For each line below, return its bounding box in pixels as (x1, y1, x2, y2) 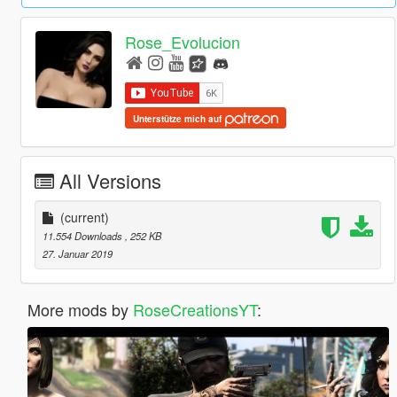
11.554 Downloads (42, 228, 125, 243)
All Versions (58, 166, 161, 194)
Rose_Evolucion (125, 30, 241, 54)
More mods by (27, 297, 133, 321)
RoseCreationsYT (132, 297, 257, 321)
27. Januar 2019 (42, 245, 113, 261)
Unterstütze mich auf (133, 112, 225, 125)
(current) (59, 207, 109, 226)
